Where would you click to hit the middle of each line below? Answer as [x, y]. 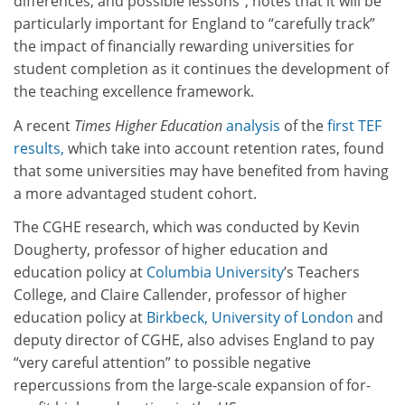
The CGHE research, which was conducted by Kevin [187, 227]
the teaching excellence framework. [134, 92]
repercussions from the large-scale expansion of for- [192, 386]
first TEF [354, 125]
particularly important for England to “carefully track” [194, 24]
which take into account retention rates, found [224, 148]
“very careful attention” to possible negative [162, 363]
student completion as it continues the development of [201, 69]
